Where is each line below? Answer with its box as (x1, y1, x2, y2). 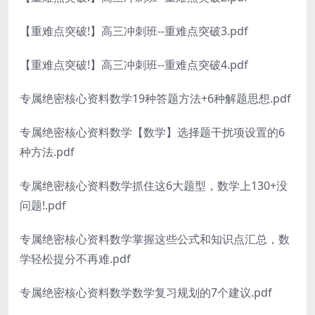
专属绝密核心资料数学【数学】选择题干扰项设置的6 (20, 124, 285, 140)
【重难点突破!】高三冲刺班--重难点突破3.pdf (20, 23, 248, 39)
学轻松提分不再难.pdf (20, 251, 131, 266)
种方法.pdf (20, 144, 75, 160)
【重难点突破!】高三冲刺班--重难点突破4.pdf (20, 57, 248, 72)
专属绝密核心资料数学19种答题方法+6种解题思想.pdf (20, 91, 291, 106)
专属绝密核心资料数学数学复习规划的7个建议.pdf (20, 285, 272, 300)
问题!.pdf (20, 198, 66, 213)
